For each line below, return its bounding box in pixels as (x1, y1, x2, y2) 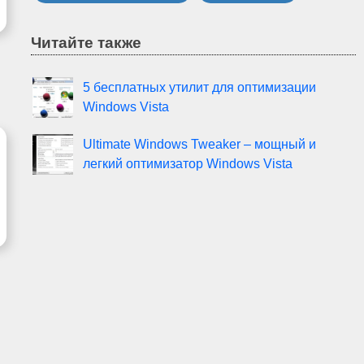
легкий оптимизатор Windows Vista (83, 156, 292, 171)
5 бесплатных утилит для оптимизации (83, 80, 316, 94)
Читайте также (31, 33, 141, 51)
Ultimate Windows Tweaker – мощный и (83, 136, 316, 151)
